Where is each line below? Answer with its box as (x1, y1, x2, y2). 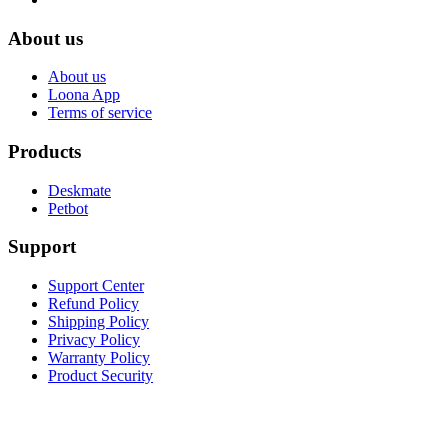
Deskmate (48, 181, 111, 199)
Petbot (48, 199, 88, 217)
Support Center (48, 277, 144, 295)
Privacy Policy (48, 331, 140, 349)
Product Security (48, 367, 153, 385)
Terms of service (48, 104, 152, 122)
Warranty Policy (48, 349, 150, 367)
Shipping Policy (48, 313, 149, 331)
